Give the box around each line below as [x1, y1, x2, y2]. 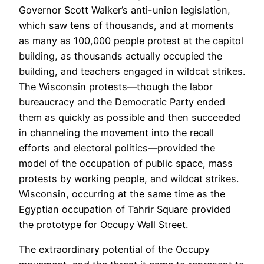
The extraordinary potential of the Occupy [19, 243, 210, 256]
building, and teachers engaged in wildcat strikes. [19, 65, 245, 77]
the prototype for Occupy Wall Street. [19, 218, 188, 230]
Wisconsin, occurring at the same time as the [19, 187, 225, 200]
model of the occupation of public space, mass [19, 157, 233, 169]
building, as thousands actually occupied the [19, 49, 222, 62]
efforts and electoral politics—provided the [19, 141, 215, 154]
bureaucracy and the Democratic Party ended [19, 95, 225, 108]
